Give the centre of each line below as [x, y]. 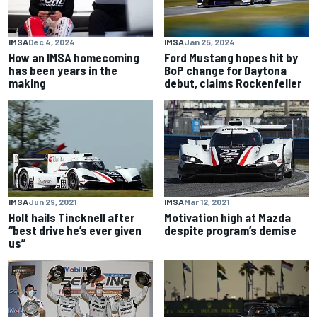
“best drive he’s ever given [75, 230]
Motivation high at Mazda [227, 218]
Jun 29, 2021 [52, 202]
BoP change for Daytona [225, 70]
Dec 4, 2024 [52, 42]
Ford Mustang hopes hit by [231, 58]
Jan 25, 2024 [209, 42]
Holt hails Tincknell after [71, 218]
